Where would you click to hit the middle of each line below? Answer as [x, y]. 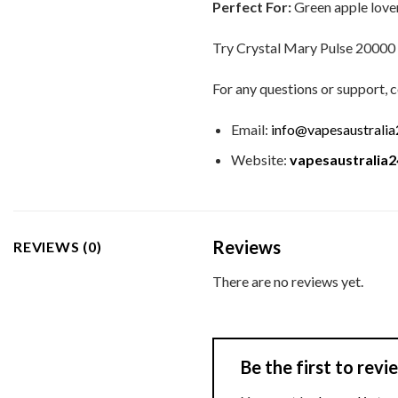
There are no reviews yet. [288, 281]
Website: [260, 160]
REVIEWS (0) [58, 246]
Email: [251, 129]
